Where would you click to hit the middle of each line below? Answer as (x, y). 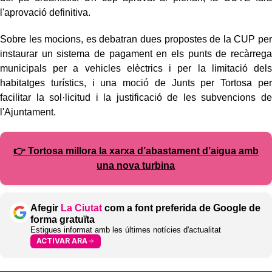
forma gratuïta (63, 219)
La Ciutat (81, 208)
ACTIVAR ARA (62, 241)
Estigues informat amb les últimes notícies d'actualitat (126, 229)
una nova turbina (136, 165)
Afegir (46, 208)
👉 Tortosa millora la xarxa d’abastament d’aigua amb (136, 151)
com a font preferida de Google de (181, 208)
